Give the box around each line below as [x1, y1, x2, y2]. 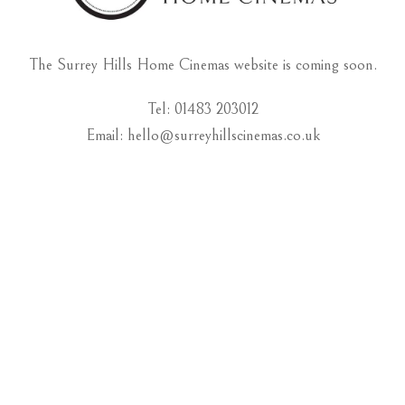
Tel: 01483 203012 [146, 99, 259, 118]
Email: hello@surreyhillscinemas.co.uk [85, 125, 320, 145]
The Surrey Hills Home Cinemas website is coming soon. [28, 54, 377, 74]
